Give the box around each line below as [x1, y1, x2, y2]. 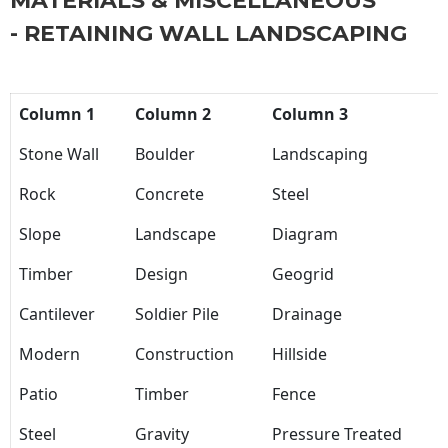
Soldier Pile [135, 303, 219, 326]
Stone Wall [19, 143, 99, 166]
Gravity [135, 423, 189, 446]
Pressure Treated [272, 423, 402, 446]
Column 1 [19, 103, 95, 126]
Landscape [135, 223, 216, 246]
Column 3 [272, 103, 348, 126]
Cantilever [19, 303, 95, 326]
